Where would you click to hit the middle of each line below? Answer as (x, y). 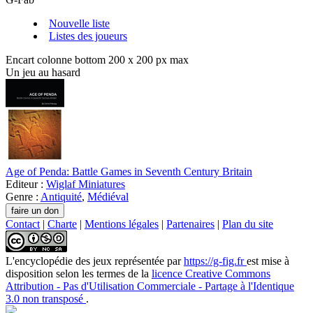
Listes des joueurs (88, 36)
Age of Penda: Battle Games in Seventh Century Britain (129, 172)
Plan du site (248, 224)
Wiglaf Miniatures (86, 184)
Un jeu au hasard (43, 73)
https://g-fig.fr (215, 261)
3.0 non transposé (46, 299)
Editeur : (26, 184)
